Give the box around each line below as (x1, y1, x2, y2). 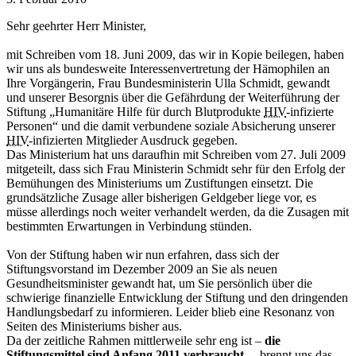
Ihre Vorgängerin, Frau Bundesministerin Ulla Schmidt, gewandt (6, 75, 330, 90)
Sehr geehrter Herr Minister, (6, 18, 146, 33)
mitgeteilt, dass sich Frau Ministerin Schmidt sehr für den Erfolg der (6, 161, 345, 176)
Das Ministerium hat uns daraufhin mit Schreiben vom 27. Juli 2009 (6, 147, 346, 161)
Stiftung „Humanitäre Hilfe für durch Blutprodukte (6, 104, 264, 118)
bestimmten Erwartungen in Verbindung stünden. (6, 219, 252, 233)
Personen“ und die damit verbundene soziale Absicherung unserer (6, 118, 335, 133)
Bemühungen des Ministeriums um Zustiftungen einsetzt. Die (6, 176, 313, 190)
